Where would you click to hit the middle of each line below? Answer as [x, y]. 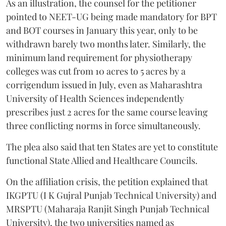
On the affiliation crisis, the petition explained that [107, 182]
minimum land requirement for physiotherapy [99, 58]
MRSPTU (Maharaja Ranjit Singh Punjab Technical [108, 209]
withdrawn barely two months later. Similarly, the [106, 44]
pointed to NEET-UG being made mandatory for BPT [111, 17]
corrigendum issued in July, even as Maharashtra [104, 85]
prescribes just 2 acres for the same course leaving [107, 112]
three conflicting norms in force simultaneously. [103, 126]
